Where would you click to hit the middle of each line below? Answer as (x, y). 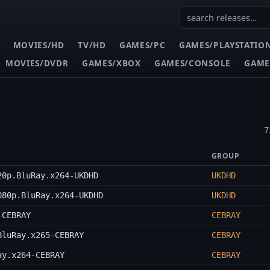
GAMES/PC (143, 45)
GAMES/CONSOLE (193, 63)
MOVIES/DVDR (37, 63)
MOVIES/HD (39, 45)
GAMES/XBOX (111, 63)
